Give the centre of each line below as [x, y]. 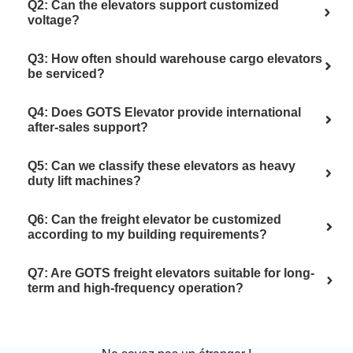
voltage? [54, 20]
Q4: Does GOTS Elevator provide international [164, 113]
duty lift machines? [84, 181]
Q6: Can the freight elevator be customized [154, 220]
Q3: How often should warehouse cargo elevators [175, 59]
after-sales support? [88, 128]
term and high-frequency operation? [136, 288]
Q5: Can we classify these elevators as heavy [162, 166]
